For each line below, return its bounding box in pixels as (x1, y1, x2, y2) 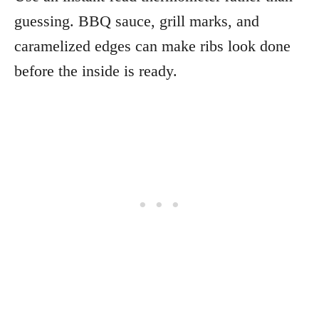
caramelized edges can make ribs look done (14, 36, 291, 55)
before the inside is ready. (14, 61, 177, 80)
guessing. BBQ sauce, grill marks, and (14, 11, 259, 30)
